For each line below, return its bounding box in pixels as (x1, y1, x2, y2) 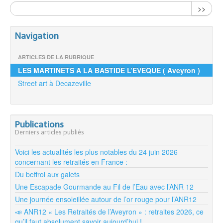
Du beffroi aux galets (15, 169, 80, 179)
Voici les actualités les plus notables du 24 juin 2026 (15, 146, 178, 157)
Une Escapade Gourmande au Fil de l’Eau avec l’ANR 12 (15, 181, 194, 192)
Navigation (15, 30, 59, 42)
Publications (15, 119, 64, 130)
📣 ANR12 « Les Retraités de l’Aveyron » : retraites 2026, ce (15, 206, 204, 217)
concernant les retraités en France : (15, 156, 127, 167)
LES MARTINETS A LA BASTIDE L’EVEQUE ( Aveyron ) (18, 65, 200, 76)
